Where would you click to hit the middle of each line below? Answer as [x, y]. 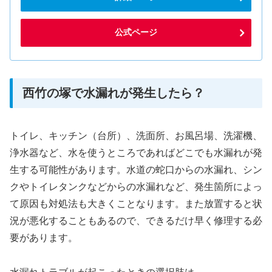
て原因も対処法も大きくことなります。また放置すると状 [136, 204]
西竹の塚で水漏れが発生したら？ [114, 93]
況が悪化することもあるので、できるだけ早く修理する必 [136, 221]
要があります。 [44, 238]
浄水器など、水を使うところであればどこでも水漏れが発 [136, 153]
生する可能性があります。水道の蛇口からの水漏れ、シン [136, 170]
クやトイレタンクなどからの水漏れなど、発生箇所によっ [136, 187]
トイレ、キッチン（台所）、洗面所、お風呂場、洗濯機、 [136, 136]
